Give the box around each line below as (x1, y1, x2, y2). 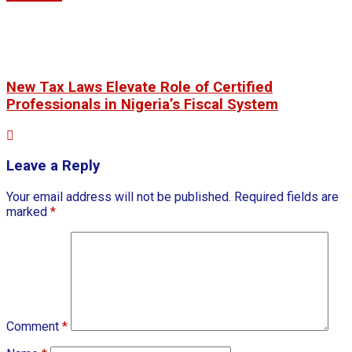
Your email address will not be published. (6, 189, 231, 204)
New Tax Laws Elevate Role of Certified (6, 78, 273, 96)
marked (6, 203, 50, 219)
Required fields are (234, 189, 339, 204)
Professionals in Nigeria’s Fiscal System (6, 95, 278, 113)
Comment (6, 318, 62, 334)
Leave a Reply (6, 157, 100, 175)
